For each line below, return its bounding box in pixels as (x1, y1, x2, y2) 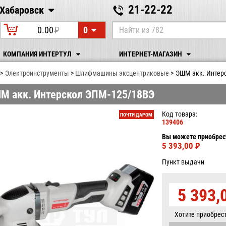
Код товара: (162, 109, 198, 118)
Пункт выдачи (162, 158, 205, 166)
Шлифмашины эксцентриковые (75, 69, 169, 77)
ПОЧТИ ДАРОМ (120, 111, 153, 118)
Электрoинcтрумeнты (5, 69, 69, 77)
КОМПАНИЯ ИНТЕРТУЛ (3, 49, 74, 59)
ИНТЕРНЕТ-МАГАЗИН (119, 49, 184, 59)
